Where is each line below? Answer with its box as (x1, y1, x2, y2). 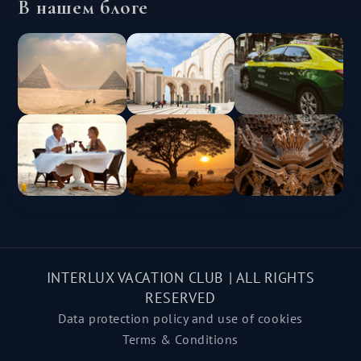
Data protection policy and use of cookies (58, 309, 303, 326)
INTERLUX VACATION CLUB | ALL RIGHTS (46, 267, 315, 287)
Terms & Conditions (122, 330, 239, 347)
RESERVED (145, 287, 216, 307)
